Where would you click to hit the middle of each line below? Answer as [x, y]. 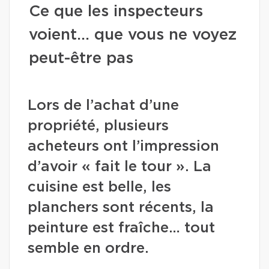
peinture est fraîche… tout [121, 228]
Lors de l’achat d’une [103, 106]
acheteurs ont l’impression [123, 147]
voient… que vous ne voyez [133, 35]
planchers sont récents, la [121, 208]
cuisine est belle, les [99, 187]
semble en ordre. [88, 249]
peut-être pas [81, 58]
